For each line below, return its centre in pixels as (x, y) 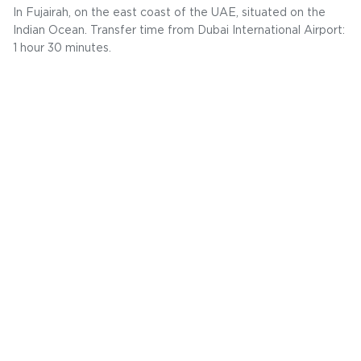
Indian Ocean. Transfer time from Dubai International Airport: (179, 31)
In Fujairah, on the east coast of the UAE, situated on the (169, 13)
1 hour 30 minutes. (62, 48)
